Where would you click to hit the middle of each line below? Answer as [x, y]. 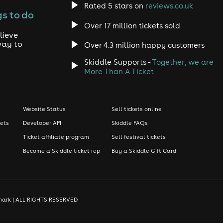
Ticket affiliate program [56, 137]
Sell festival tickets [139, 137]
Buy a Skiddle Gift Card [144, 151]
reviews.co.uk [169, 6]
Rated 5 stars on [114, 6]
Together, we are [182, 62]
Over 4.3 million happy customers [144, 45]
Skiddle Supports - [118, 62]
